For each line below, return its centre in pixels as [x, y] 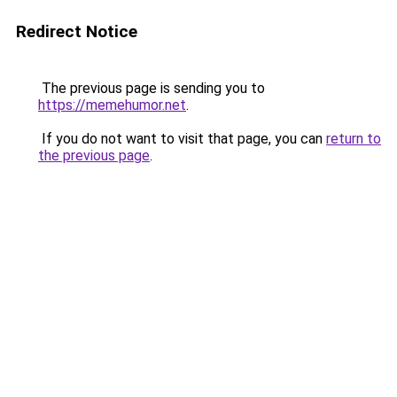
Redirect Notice [77, 31]
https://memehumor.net [112, 105]
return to [354, 139]
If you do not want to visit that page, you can [182, 139]
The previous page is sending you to [152, 88]
